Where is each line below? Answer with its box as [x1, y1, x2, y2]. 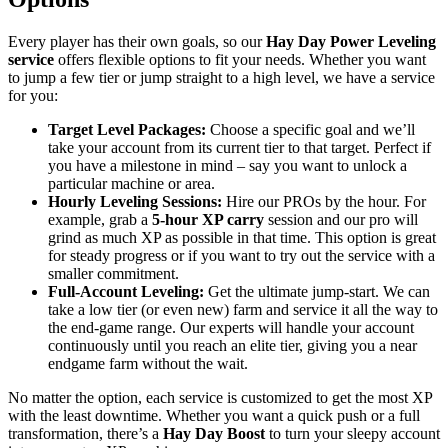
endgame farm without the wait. [48, 354, 248, 372]
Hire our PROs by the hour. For [222, 192, 426, 210]
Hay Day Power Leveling [266, 32, 436, 50]
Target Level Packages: [48, 120, 206, 138]
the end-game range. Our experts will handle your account [48, 318, 414, 336]
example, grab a [48, 210, 152, 228]
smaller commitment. [48, 264, 179, 282]
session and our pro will [268, 210, 418, 228]
